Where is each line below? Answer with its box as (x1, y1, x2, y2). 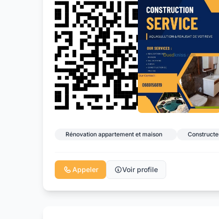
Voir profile (122, 165, 158, 174)
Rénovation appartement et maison (66, 130, 162, 138)
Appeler (72, 165, 98, 174)
